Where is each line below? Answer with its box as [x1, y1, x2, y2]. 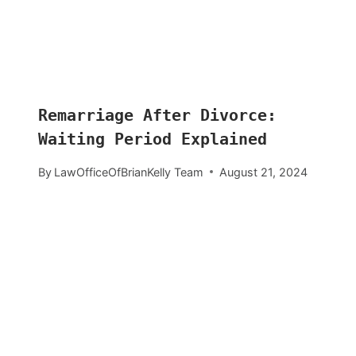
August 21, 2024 [219, 164, 308, 179]
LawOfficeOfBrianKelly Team [54, 164, 204, 179]
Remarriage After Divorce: [38, 106, 277, 126]
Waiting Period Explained [38, 130, 267, 149]
